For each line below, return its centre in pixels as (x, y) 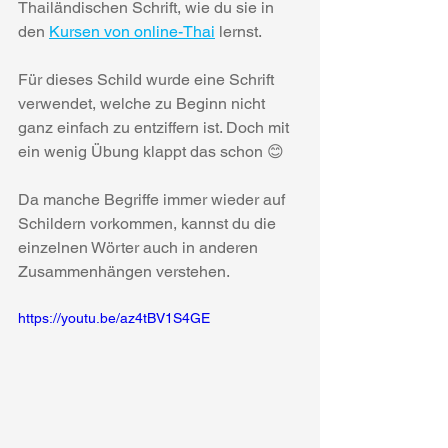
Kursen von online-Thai (132, 31)
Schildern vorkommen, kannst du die (149, 223)
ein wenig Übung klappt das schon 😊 (151, 151)
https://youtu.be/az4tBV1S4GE (114, 317)
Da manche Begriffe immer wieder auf (153, 199)
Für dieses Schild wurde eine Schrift (148, 79)
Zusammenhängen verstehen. (124, 271)
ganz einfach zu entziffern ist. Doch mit (155, 127)
